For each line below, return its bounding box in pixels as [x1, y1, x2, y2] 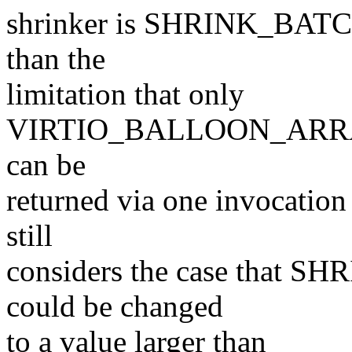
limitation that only [6, 77, 244, 112]
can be [6, 148, 86, 182]
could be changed [6, 289, 223, 324]
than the [6, 42, 105, 76]
